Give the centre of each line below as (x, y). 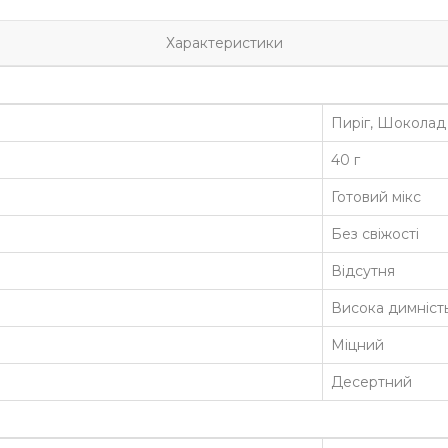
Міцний (357, 344)
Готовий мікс (376, 196)
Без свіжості (375, 233)
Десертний (371, 381)
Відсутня (363, 270)
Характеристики (224, 42)
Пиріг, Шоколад (388, 122)
